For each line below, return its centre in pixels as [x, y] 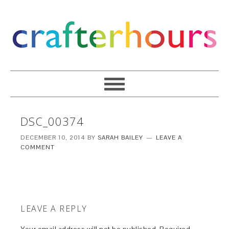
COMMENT [38, 147]
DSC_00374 [52, 121]
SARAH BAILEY [121, 138]
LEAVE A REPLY [54, 209]
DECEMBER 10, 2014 [53, 138]
